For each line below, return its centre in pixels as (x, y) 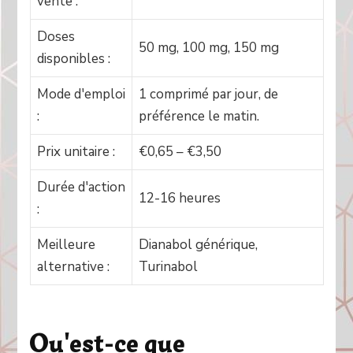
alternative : (73, 267)
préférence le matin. (199, 116)
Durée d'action (81, 187)
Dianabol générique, (198, 245)
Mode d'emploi (81, 94)
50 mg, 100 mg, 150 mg (208, 48)
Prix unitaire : (76, 152)
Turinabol (168, 267)
